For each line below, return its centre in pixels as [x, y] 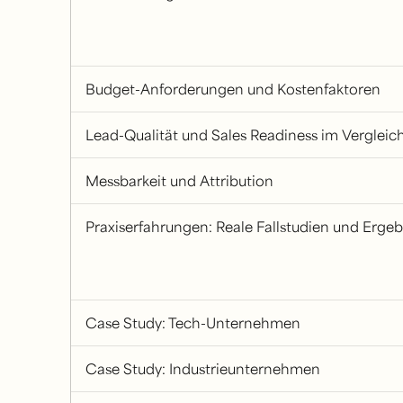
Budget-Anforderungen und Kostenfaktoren [233, 89]
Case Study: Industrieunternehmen [202, 368]
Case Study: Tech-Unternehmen [193, 322]
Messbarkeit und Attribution [179, 180]
